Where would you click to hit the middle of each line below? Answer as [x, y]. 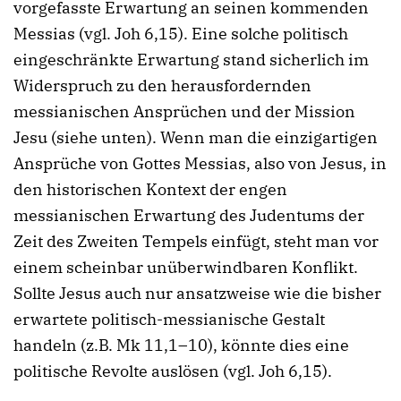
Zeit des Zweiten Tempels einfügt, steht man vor [196, 242]
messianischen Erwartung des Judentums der [189, 216]
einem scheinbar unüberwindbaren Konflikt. [186, 268]
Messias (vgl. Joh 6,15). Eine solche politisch [181, 34]
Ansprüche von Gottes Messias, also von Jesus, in [200, 164]
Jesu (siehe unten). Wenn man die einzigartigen [196, 138]
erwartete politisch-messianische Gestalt [169, 320]
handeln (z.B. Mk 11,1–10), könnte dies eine [181, 346]
